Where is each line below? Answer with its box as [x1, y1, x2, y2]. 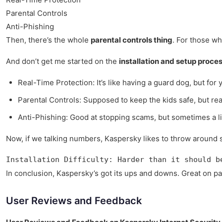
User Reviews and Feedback [6, 195, 142, 207]
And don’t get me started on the [6, 56, 119, 66]
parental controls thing [91, 35, 172, 45]
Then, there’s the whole [6, 35, 91, 45]
